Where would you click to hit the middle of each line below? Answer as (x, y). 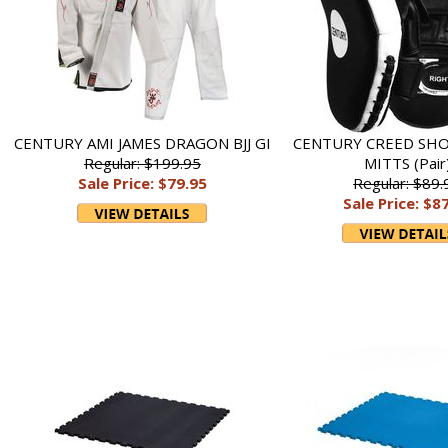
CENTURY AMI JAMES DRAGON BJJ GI (142, 143)
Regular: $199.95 (142, 163)
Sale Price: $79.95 (142, 183)
